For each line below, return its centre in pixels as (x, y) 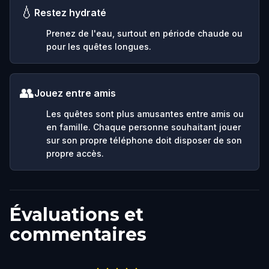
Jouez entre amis (75, 93)
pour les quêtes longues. (99, 46)
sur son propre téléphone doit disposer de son (144, 140)
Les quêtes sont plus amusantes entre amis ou (145, 113)
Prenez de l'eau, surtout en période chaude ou (144, 33)
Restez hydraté (70, 12)
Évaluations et (77, 214)
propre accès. (75, 153)
